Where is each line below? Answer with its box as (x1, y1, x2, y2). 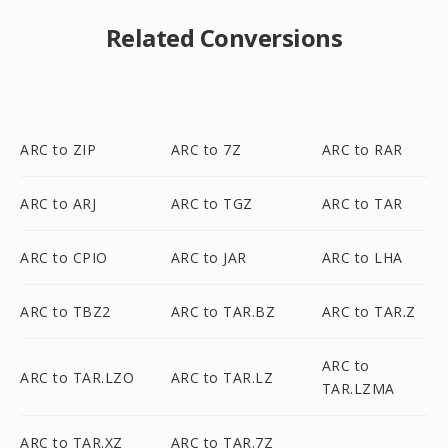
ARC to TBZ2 (20, 302, 111, 321)
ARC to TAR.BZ (170, 302, 276, 321)
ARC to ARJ (20, 194, 96, 213)
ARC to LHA (321, 248, 403, 267)
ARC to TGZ (170, 194, 253, 213)
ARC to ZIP (20, 140, 96, 159)
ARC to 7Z (170, 140, 242, 159)
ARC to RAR (321, 140, 403, 159)
